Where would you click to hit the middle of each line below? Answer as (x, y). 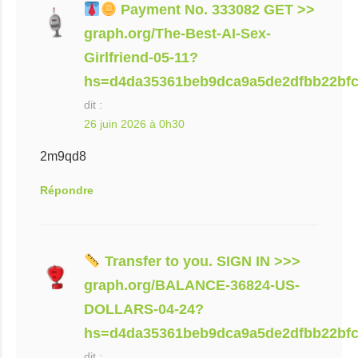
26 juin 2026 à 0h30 (134, 124)
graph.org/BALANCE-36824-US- (192, 285)
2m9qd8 (63, 156)
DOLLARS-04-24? (144, 309)
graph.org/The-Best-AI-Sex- (177, 34)
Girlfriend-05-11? (141, 58)
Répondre (67, 190)
